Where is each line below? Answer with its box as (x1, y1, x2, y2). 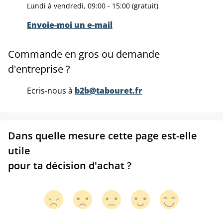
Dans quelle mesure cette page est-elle (8, 128, 197, 142)
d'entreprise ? (8, 62, 70, 76)
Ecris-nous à (27, 85, 75, 96)
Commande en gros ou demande (8, 47, 160, 61)
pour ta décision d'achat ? (8, 158, 131, 172)
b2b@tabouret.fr (75, 85, 142, 96)
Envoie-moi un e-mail (27, 19, 112, 30)
